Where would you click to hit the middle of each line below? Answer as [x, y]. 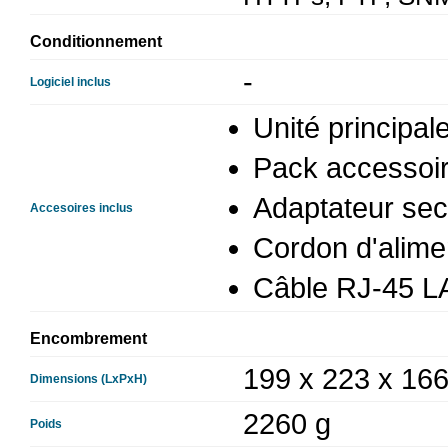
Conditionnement [96, 41]
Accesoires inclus [81, 208]
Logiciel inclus [70, 82]
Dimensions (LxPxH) [88, 379]
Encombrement [88, 338]
